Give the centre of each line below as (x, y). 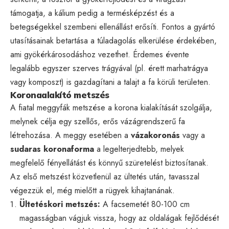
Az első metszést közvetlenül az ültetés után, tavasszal (105, 176)
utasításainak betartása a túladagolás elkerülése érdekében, (113, 40)
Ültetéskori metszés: (60, 204)
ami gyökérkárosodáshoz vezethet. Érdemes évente (100, 54)
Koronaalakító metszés (60, 95)
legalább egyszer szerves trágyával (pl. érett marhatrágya (109, 68)
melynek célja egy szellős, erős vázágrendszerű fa (98, 121)
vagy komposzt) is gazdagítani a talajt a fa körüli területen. (110, 82)
